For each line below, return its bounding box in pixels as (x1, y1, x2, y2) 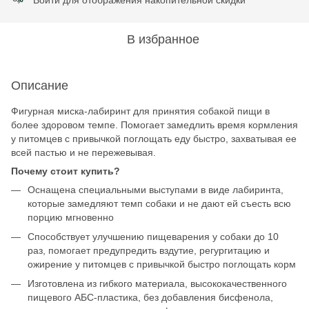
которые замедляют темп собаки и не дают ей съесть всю (28, 197, 291, 209)
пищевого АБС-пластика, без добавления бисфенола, (28, 292, 273, 303)
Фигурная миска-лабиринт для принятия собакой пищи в (11, 105, 270, 117)
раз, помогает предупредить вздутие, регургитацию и (28, 244, 270, 256)
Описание (11, 78, 68, 92)
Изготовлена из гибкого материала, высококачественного (28, 278, 287, 290)
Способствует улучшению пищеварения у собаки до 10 (28, 230, 279, 242)
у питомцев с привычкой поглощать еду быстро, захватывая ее (11, 132, 297, 144)
